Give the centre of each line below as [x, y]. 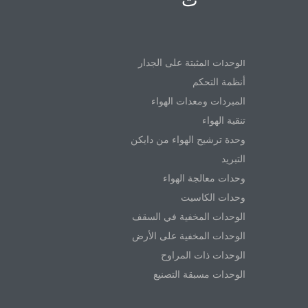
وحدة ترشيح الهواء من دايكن [188, 139]
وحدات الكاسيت [213, 197]
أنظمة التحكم [219, 81]
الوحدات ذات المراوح [203, 255]
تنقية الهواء [224, 120]
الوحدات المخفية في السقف [189, 216]
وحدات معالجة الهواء [204, 178]
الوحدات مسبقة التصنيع [199, 274]
